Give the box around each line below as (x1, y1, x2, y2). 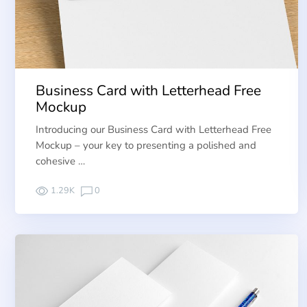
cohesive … (36, 153, 85, 168)
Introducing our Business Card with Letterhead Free (36, 122, 271, 136)
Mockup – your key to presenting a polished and (36, 138, 256, 152)
